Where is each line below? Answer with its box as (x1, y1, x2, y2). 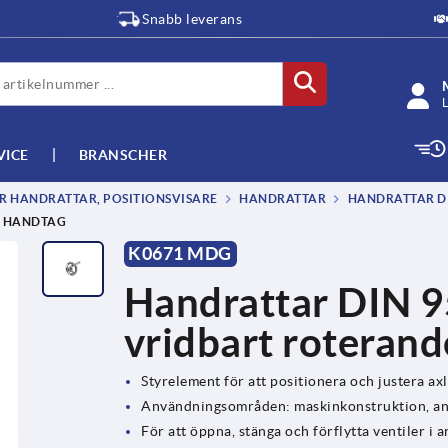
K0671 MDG (128, 242, 232, 264)
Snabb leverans (142, 11, 243, 27)
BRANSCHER (78, 146, 167, 163)
